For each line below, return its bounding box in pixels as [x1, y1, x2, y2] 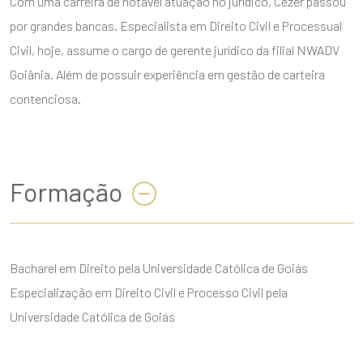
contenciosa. [10, 91, 81, 107]
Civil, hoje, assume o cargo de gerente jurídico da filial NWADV [10, 42, 340, 58]
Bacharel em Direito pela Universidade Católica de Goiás [10, 260, 308, 276]
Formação [10, 176, 122, 207]
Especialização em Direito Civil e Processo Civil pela [10, 284, 288, 301]
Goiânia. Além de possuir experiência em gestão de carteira [10, 66, 325, 83]
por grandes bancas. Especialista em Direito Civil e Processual [10, 18, 342, 34]
